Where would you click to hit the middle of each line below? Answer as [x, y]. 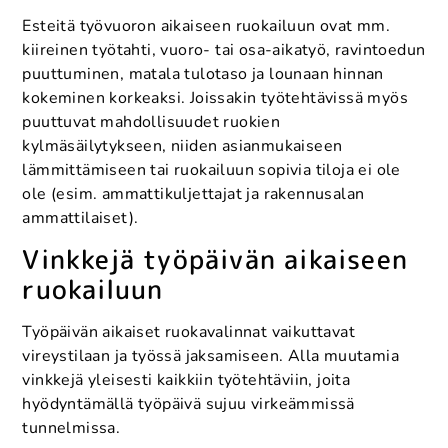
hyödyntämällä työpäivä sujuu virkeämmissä [188, 404]
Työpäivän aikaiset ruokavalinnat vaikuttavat [188, 332]
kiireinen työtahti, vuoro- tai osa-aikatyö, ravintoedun [224, 50]
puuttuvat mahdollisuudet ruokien [151, 122]
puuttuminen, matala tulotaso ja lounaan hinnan [203, 74]
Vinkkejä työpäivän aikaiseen [215, 259]
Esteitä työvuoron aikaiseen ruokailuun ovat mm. [206, 26]
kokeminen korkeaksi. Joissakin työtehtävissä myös [215, 98]
